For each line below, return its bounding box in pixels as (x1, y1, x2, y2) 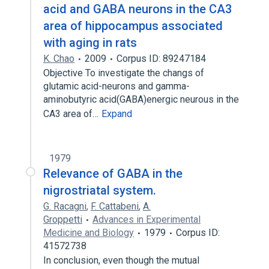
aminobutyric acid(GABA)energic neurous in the (43, 94, 239, 105)
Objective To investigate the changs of (43, 67, 204, 79)
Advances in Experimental (92, 214, 201, 225)
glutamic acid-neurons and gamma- (43, 80, 190, 92)
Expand (101, 108, 132, 119)
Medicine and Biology (43, 227, 134, 238)
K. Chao (43, 53, 74, 64)
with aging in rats (43, 35, 137, 50)
